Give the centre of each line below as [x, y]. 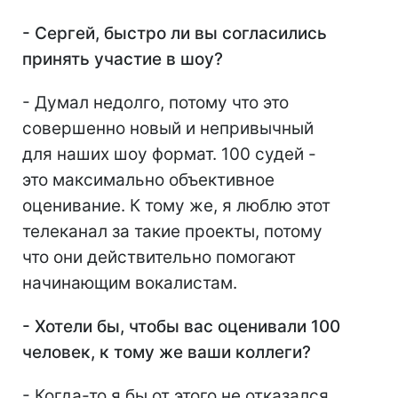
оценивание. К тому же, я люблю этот [176, 206]
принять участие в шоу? [123, 60]
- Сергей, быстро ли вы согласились [175, 34]
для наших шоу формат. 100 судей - [169, 155]
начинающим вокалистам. [130, 283]
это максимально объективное [148, 180]
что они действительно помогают [159, 258]
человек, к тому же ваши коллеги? [167, 353]
